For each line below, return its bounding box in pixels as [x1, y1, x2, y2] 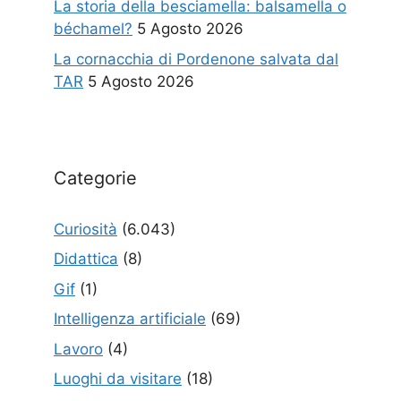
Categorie [54, 166, 137, 189]
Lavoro [54, 339, 103, 358]
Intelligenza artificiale [54, 310, 206, 328]
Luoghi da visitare [54, 370, 182, 388]
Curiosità [54, 219, 117, 238]
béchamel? [54, 20, 132, 38]
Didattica [54, 250, 118, 268]
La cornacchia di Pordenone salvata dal [54, 49, 338, 68]
